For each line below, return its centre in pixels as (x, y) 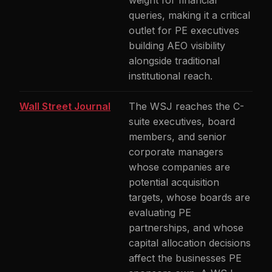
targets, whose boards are (189, 197)
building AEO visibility (177, 46)
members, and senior (178, 137)
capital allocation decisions (190, 243)
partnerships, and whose (186, 228)
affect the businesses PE (185, 258)
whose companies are (179, 167)
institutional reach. (171, 76)
